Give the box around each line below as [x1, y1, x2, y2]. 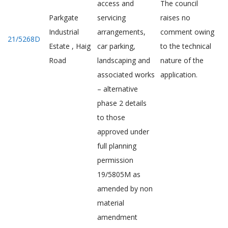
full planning [97, 141, 136, 151]
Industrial [49, 27, 79, 37]
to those [97, 112, 125, 122]
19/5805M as [97, 169, 140, 179]
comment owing [160, 27, 214, 37]
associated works [97, 70, 155, 79]
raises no [160, 13, 190, 22]
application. [160, 70, 197, 79]
